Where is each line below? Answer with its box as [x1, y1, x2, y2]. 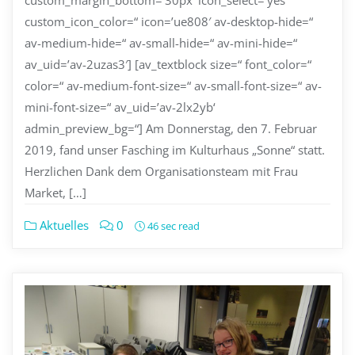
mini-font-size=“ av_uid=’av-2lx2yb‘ [25, 99, 216, 116]
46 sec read [145, 219, 200, 234]
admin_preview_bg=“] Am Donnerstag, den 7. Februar [25, 120, 317, 137]
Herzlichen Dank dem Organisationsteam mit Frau [25, 163, 298, 180]
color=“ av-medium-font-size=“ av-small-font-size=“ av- [25, 78, 322, 94]
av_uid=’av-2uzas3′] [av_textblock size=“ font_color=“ [25, 56, 311, 73]
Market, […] [25, 185, 86, 201]
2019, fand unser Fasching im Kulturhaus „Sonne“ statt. [25, 142, 325, 158]
